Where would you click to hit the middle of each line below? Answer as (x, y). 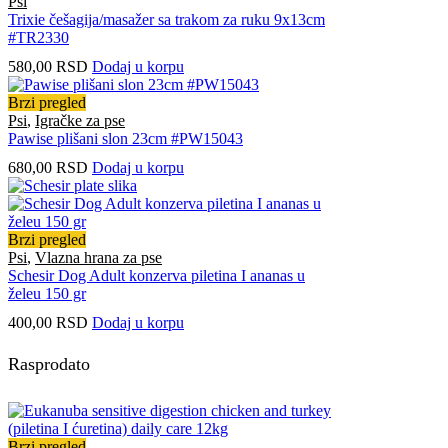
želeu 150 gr (47, 293)
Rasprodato (49, 364)
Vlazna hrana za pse (98, 257)
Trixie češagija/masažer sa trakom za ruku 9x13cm (166, 19)
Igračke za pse (80, 120)
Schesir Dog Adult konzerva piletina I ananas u (156, 275)
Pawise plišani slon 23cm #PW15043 (125, 138)
